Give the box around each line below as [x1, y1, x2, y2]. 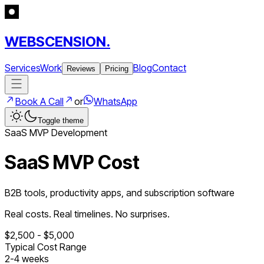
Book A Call [15, 95, 64, 107]
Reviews [67, 64, 95, 73]
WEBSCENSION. [5, 32, 110, 50]
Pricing [105, 64, 128, 73]
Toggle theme [38, 115, 84, 125]
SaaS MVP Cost [5, 151, 140, 174]
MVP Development [27, 126, 107, 138]
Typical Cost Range [5, 240, 87, 253]
